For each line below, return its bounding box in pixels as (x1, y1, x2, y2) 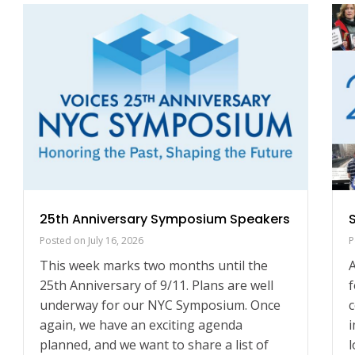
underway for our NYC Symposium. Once (40, 296, 281, 315)
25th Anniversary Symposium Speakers (40, 210, 290, 229)
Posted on (40, 234, 88, 248)
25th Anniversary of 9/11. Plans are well (40, 277, 273, 295)
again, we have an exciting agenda (40, 316, 242, 334)
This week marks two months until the (40, 257, 268, 275)
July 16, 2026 (88, 234, 143, 248)
